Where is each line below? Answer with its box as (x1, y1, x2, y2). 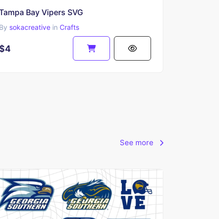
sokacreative (9, 23, 50, 32)
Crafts (59, 23, 79, 32)
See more (120, 138, 155, 148)
